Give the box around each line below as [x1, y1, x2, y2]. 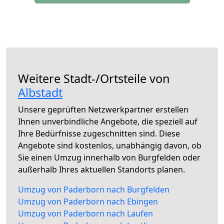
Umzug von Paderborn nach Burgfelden [18, 184, 169, 195]
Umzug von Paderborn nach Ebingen [18, 196, 158, 207]
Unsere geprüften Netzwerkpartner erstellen [18, 104, 188, 115]
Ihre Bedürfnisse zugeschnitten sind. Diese [18, 128, 180, 139]
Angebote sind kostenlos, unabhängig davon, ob [18, 140, 201, 151]
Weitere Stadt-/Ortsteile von [18, 70, 170, 87]
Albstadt [18, 84, 62, 101]
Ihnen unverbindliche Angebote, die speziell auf [18, 116, 197, 127]
